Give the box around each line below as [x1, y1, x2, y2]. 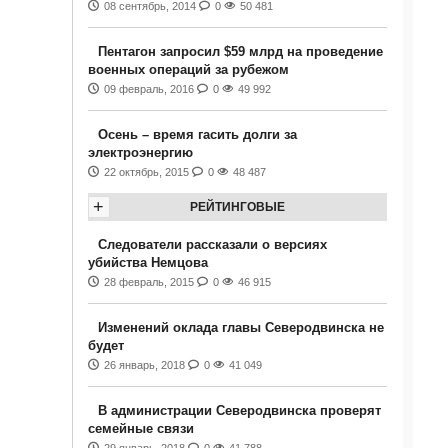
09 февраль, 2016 [103, 83, 194, 95]
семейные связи [87, 421, 194, 436]
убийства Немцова [87, 255, 208, 270]
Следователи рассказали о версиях [97, 237, 327, 252]
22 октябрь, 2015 [103, 166, 189, 178]
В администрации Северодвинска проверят [97, 403, 381, 418]
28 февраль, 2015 [103, 276, 194, 288]
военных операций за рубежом [87, 62, 289, 77]
